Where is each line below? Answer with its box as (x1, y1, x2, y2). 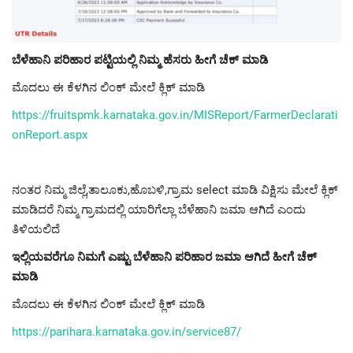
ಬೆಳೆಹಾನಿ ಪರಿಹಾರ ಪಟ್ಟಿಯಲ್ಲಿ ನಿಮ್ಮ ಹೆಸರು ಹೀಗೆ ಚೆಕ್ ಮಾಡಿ (12, 53, 268, 68)
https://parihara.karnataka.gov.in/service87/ (12, 325, 241, 340)
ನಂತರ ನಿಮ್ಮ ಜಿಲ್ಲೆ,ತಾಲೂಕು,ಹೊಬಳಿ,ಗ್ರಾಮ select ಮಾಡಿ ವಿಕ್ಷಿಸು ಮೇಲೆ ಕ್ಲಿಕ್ (12, 183, 338, 198)
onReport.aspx (12, 128, 87, 143)
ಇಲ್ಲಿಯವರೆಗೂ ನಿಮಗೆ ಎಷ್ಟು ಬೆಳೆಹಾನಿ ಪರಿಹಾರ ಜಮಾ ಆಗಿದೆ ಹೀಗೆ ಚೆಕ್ (12, 250, 317, 265)
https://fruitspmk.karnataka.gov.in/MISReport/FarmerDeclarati (12, 108, 338, 123)
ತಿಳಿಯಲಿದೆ (12, 222, 60, 237)
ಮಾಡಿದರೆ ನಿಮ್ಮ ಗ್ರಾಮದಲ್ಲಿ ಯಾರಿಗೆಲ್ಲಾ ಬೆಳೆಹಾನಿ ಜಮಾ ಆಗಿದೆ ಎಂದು (12, 203, 306, 217)
